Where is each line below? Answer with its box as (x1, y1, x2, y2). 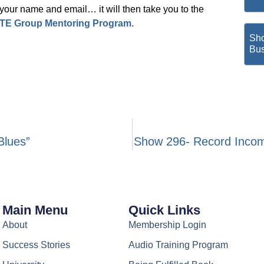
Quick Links (128, 203, 201, 218)
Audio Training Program (128, 240, 229, 250)
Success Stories (2, 240, 71, 250)
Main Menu (2, 203, 68, 218)
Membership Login (128, 220, 207, 230)
